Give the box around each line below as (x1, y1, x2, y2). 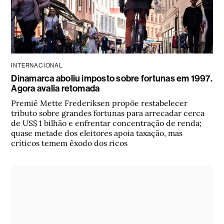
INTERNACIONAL (11, 62, 63, 69)
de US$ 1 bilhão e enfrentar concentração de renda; (11, 117, 202, 128)
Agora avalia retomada (11, 83, 100, 94)
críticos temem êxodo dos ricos (11, 137, 128, 148)
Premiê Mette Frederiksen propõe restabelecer (11, 97, 188, 108)
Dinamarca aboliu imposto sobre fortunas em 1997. (11, 73, 212, 84)
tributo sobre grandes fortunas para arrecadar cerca (11, 107, 205, 118)
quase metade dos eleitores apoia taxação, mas (11, 127, 183, 138)
